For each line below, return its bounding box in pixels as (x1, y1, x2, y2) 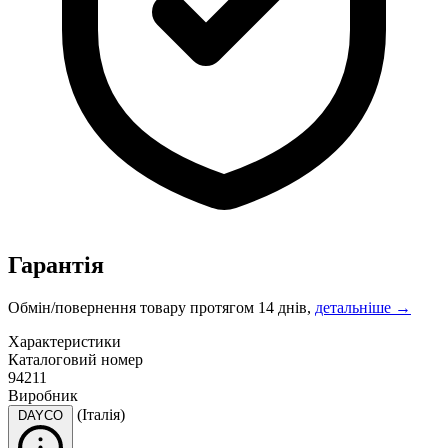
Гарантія (8, 251, 104, 278)
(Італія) (77, 405, 125, 423)
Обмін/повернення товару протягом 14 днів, (8, 298, 315, 316)
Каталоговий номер (8, 350, 143, 368)
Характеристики (8, 332, 121, 350)
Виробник (8, 386, 78, 404)
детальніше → (315, 298, 411, 316)
